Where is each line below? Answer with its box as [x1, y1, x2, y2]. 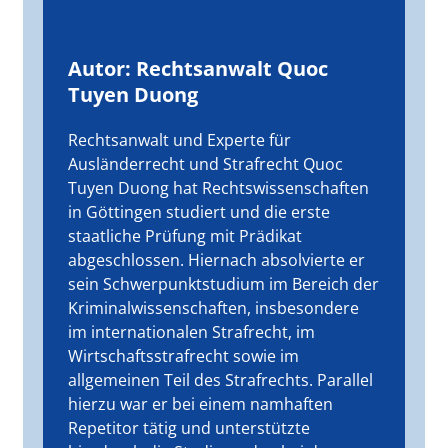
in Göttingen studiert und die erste [68, 201, 331, 223]
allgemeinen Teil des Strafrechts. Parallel [68, 369, 374, 391]
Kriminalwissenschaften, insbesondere [68, 297, 360, 319]
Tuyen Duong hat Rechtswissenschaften [68, 177, 370, 199]
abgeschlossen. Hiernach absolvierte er [68, 249, 366, 271]
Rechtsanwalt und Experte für [68, 129, 292, 151]
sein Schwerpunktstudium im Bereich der [68, 273, 380, 295]
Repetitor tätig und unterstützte [68, 417, 311, 439]
